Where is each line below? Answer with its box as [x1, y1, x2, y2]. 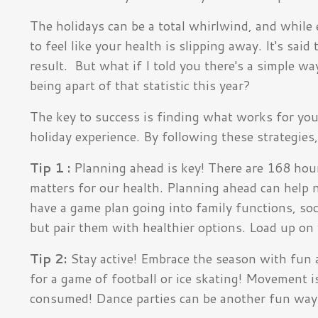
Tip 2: [30, 248, 67, 268]
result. [30, 55, 75, 75]
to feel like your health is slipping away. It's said [30, 35, 310, 55]
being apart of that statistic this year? [30, 75, 251, 94]
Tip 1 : [30, 158, 70, 177]
